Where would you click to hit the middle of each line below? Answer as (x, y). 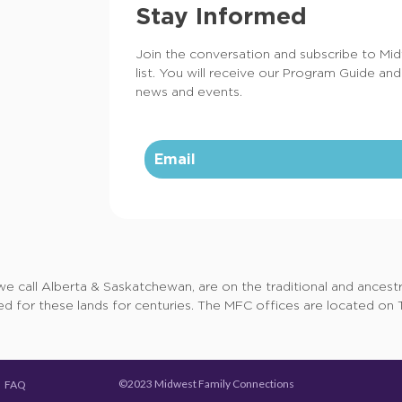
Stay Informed (221, 16)
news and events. (188, 91)
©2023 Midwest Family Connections (206, 384)
